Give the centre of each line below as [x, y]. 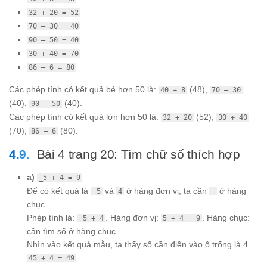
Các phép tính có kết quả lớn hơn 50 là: [85, 117]
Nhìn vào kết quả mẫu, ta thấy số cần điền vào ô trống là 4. [139, 245]
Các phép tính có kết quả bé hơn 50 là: [84, 90]
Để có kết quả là [59, 191]
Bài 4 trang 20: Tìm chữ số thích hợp [138, 154]
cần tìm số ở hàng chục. [72, 232]
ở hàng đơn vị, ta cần [167, 191]
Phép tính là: [52, 218]
